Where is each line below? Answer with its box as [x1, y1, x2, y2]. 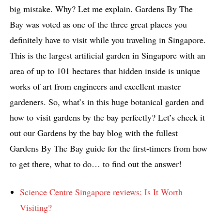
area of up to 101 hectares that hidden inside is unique [10, 64, 200, 77]
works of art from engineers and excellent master [10, 80, 181, 92]
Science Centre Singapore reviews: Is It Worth [20, 186, 183, 198]
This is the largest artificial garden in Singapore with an [10, 49, 205, 61]
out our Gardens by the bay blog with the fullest [10, 126, 178, 139]
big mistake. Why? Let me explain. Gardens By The [10, 2, 193, 15]
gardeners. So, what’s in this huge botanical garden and [10, 95, 204, 108]
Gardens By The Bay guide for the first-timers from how [10, 142, 207, 154]
